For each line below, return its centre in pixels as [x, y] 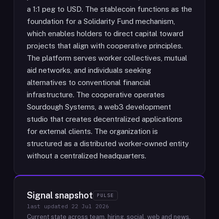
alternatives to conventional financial [89, 82]
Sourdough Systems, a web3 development [99, 107]
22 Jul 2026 [90, 206]
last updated [49, 206]
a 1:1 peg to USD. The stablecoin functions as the [109, 9]
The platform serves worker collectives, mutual [107, 58]
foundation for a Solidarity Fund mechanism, [101, 21]
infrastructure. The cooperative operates [96, 95]
